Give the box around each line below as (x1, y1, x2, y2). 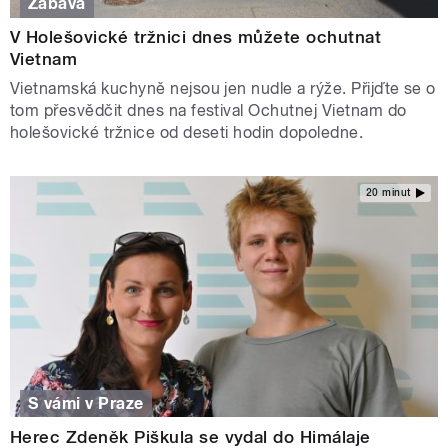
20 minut (365, 186, 411, 198)
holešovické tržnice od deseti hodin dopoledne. (10, 123, 368, 143)
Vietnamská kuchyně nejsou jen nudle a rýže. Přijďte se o (10, 79, 436, 99)
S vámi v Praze (28, 393, 144, 413)
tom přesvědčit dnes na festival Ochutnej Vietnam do (10, 101, 407, 121)
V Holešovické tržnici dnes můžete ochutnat (10, 27, 382, 48)
